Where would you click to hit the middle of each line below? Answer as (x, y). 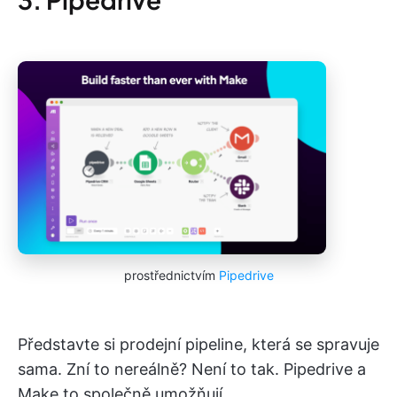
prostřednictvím (171, 276)
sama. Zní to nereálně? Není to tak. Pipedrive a (192, 370)
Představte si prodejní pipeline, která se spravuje (198, 345)
